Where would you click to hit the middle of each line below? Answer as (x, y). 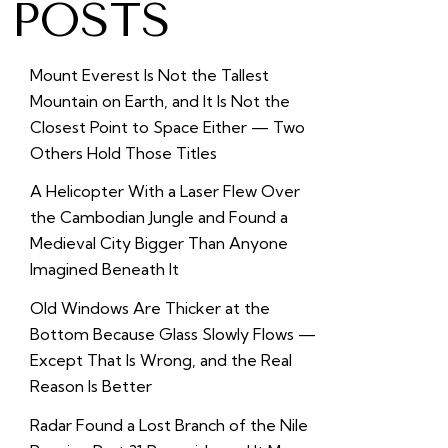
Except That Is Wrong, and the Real (160, 360)
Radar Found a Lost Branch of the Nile (168, 425)
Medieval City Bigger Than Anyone (158, 243)
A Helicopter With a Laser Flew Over (164, 191)
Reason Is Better (90, 386)
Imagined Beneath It (104, 269)
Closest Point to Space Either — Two (167, 126)
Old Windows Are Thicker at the (149, 308)
